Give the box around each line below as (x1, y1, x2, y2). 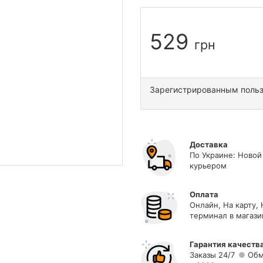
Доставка (190, 140, 228, 149)
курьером (190, 161, 227, 170)
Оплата (190, 190, 218, 199)
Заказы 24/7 (190, 250, 235, 259)
